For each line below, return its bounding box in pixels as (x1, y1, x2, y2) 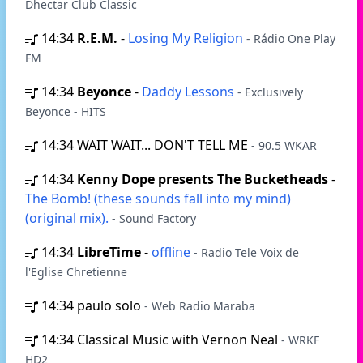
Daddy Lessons (142, 83, 237, 100)
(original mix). (25, 209, 112, 227)
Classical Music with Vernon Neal (77, 331, 281, 348)
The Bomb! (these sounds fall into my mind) (25, 190, 291, 207)
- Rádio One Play (246, 31, 335, 46)
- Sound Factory (112, 211, 196, 226)
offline (152, 243, 194, 261)
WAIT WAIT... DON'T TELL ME (77, 136, 251, 154)
